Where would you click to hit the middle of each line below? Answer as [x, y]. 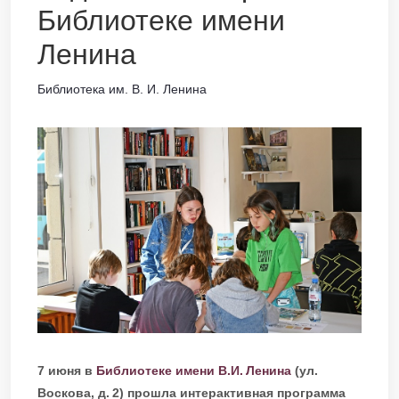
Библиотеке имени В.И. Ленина [194, 370]
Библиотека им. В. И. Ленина [122, 89]
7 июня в [67, 370]
